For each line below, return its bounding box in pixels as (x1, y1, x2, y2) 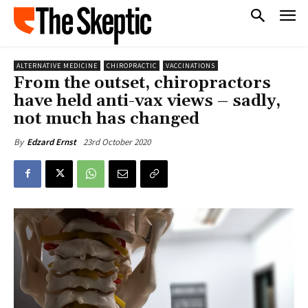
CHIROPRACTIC (107, 60, 157, 70)
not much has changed (14, 108, 199, 129)
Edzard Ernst (27, 135, 76, 148)
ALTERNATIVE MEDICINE (16, 60, 98, 70)
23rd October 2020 (83, 135, 151, 148)
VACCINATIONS (166, 60, 215, 70)
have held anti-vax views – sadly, (14, 90, 280, 111)
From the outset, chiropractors (14, 72, 271, 93)
